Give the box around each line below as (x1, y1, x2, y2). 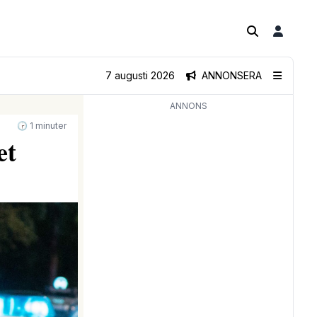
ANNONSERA (202, 69, 262, 81)
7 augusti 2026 (105, 69, 175, 81)
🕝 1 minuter (17, 120, 67, 131)
